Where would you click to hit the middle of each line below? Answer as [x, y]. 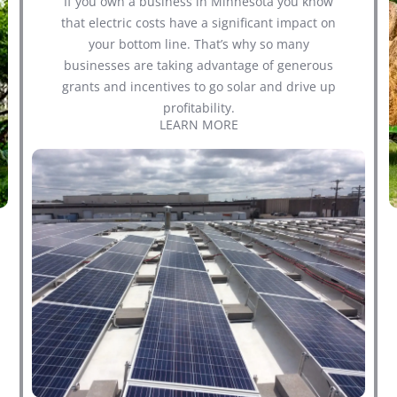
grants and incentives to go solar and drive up [198, 86]
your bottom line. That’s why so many [198, 43]
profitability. [198, 107]
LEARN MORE [198, 124]
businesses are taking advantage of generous [198, 65]
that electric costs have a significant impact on [198, 22]
